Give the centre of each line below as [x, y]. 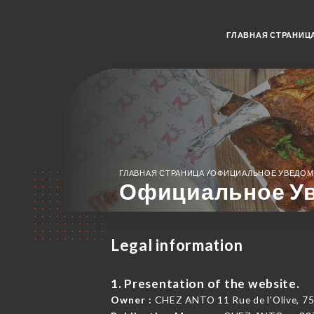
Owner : [131, 300]
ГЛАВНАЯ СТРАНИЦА [163, 173]
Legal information [177, 245]
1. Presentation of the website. [205, 284]
